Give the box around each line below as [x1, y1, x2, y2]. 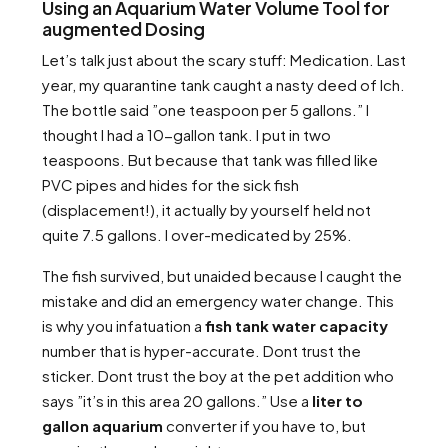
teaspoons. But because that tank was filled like [42, 150, 378, 169]
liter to [312, 391, 363, 410]
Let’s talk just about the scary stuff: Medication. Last [42, 50, 406, 69]
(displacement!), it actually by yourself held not [42, 200, 371, 219]
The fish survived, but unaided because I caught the [42, 266, 402, 285]
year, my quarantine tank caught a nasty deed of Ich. [42, 75, 405, 94]
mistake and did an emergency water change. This [42, 291, 394, 310]
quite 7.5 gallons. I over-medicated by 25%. [42, 225, 352, 244]
